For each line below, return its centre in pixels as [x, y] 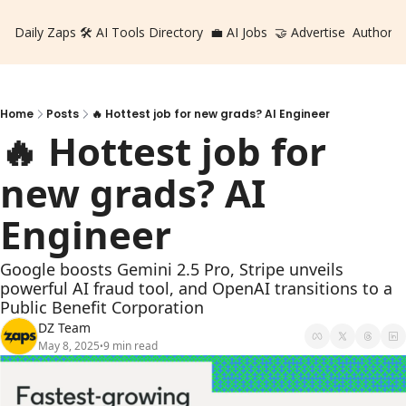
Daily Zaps [45, 32]
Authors [376, 32]
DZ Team [64, 328]
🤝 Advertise [310, 32]
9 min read [130, 346]
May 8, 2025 [69, 346]
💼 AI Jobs [239, 32]
